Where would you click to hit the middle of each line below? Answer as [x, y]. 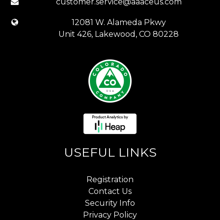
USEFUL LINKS [110, 152]
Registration [110, 179]
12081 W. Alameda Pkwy [119, 22]
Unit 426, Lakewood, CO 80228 [119, 34]
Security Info [110, 203]
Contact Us [110, 191]
